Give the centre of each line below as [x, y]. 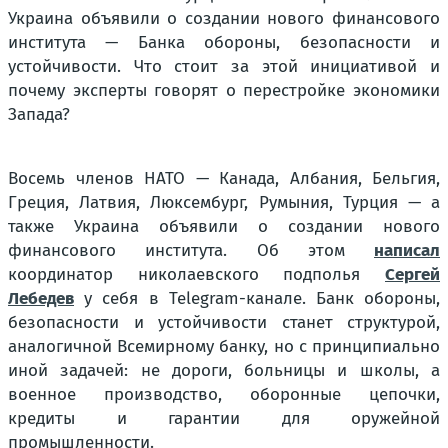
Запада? [39, 114]
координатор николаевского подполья [196, 274]
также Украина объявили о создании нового [224, 226]
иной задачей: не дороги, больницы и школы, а [224, 370]
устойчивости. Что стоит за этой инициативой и [224, 66]
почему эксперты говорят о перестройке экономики [224, 90]
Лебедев [41, 298]
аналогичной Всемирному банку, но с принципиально [224, 346]
